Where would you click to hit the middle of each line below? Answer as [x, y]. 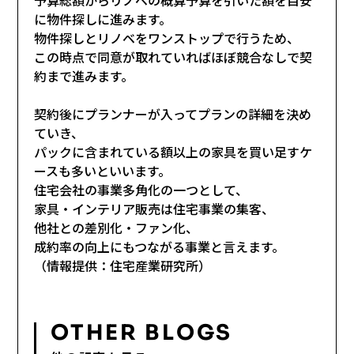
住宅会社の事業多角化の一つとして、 [141, 189]
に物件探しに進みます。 [103, 19]
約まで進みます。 [84, 75]
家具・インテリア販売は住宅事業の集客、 [154, 208]
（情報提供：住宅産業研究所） [123, 265]
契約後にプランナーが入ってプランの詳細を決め [173, 113]
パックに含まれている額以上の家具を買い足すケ [173, 151]
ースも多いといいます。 [103, 170]
